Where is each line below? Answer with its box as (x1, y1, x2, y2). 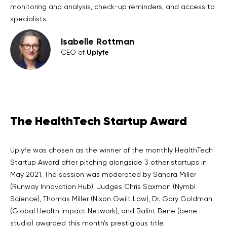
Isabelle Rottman (61, 35, 134, 47)
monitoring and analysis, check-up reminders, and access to (10, 3, 215, 11)
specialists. (10, 15, 48, 23)
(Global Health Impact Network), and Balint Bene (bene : (10, 207, 201, 215)
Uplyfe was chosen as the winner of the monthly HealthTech (10, 146, 213, 154)
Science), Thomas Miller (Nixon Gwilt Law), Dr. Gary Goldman (10, 195, 212, 203)
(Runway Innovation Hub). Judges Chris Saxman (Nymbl (10, 182, 196, 191)
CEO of (61, 48, 87, 56)
